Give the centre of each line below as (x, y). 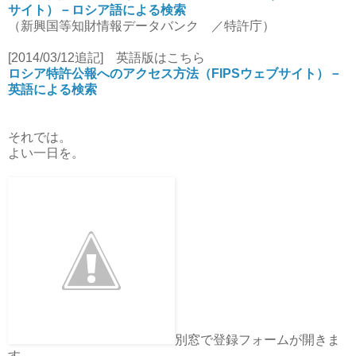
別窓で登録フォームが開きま (257, 340)
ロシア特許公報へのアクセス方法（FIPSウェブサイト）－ (175, 74)
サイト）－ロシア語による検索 (97, 10)
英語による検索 (52, 90)
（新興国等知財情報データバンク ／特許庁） (141, 26)
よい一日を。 (46, 153)
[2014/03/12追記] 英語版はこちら (106, 58)
